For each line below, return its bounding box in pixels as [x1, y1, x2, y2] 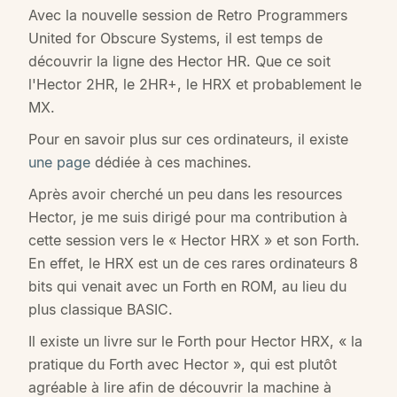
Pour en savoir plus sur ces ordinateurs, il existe [28, 130, 348, 149]
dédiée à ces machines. [90, 153, 252, 172]
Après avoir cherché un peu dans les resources [28, 185, 342, 204]
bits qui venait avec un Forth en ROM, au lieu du [28, 277, 346, 296]
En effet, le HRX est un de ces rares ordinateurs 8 [28, 254, 358, 273]
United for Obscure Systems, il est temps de [28, 29, 323, 48]
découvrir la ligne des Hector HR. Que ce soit [28, 52, 331, 71]
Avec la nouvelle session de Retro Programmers [28, 6, 347, 25]
